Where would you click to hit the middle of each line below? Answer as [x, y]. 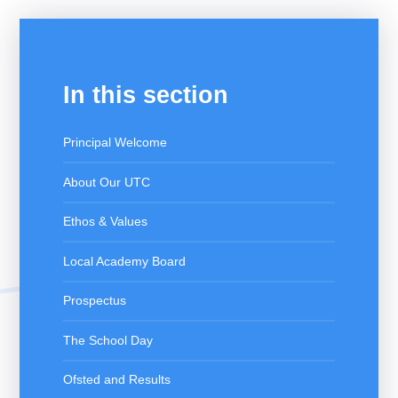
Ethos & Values [105, 222]
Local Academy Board [124, 261]
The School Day [107, 340]
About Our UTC [106, 182]
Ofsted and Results [116, 380]
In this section [145, 94]
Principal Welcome [115, 143]
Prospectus [94, 301]
